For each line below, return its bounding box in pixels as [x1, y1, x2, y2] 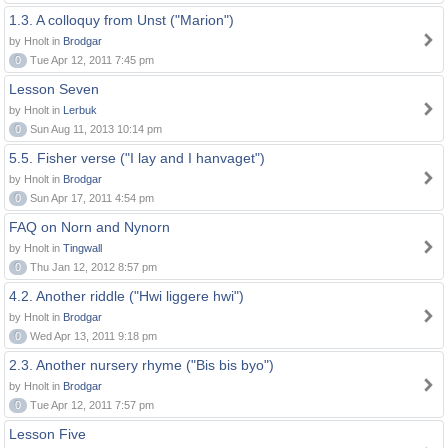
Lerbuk [63, 104, 97, 116]
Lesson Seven [9, 81, 99, 97]
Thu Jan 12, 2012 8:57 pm [27, 261, 157, 273]
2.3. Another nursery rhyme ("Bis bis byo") [9, 357, 274, 373]
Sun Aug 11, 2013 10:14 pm [27, 123, 162, 135]
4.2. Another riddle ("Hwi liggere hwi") [9, 288, 244, 304]
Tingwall [63, 242, 102, 254]
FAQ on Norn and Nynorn [9, 219, 170, 235]
